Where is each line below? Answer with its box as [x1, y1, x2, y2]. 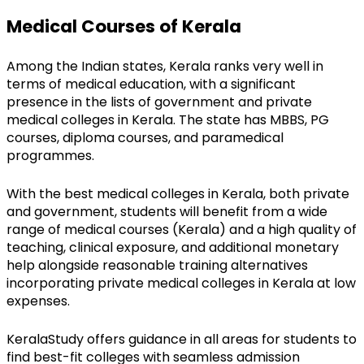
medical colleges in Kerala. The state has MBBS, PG [6, 110, 329, 129]
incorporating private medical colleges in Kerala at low [6, 273, 356, 292]
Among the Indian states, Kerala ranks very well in [6, 56, 323, 76]
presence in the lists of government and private [6, 92, 312, 111]
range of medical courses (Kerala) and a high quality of [6, 219, 357, 239]
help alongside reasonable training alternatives [6, 255, 308, 275]
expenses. [6, 291, 70, 310]
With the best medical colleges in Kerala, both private [6, 184, 349, 203]
